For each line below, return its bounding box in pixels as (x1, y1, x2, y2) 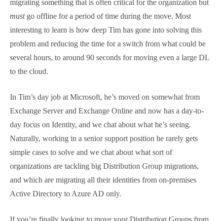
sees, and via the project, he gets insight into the (10, 30, 190, 41)
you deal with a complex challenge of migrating (10, 71, 186, 82)
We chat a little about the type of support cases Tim (10, 16, 202, 27)
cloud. (10, 168, 33, 179)
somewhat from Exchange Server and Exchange (10, 207, 188, 219)
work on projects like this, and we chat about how (10, 57, 196, 69)
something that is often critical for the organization (10, 85, 202, 96)
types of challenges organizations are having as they (10, 43, 206, 55)
